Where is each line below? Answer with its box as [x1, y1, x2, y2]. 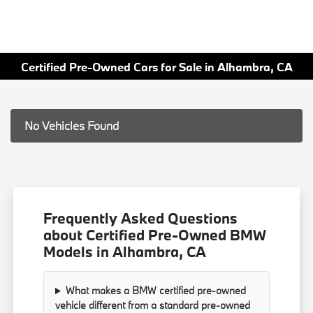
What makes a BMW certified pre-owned [65, 284, 246, 298]
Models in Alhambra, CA [43, 242, 207, 262]
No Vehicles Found [24, 118, 119, 133]
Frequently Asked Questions [43, 208, 238, 228]
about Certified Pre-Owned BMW [43, 225, 267, 245]
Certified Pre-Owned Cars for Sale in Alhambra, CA [20, 59, 293, 74]
